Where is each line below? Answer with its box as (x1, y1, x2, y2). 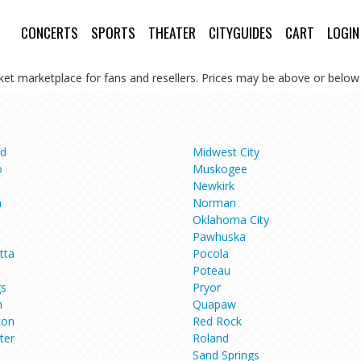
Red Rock (193, 313, 242, 329)
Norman (193, 194, 236, 210)
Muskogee (193, 160, 247, 176)
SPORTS (90, 22, 135, 44)
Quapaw (193, 296, 236, 312)
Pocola (193, 245, 229, 261)
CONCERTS (20, 22, 78, 44)
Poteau (193, 262, 230, 278)
